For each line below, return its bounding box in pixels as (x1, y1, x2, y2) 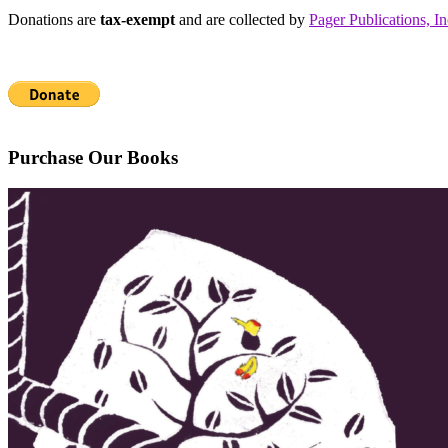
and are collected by (175, 10, 309, 28)
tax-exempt (100, 10, 175, 28)
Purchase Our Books (8, 147, 178, 169)
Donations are (8, 10, 100, 28)
